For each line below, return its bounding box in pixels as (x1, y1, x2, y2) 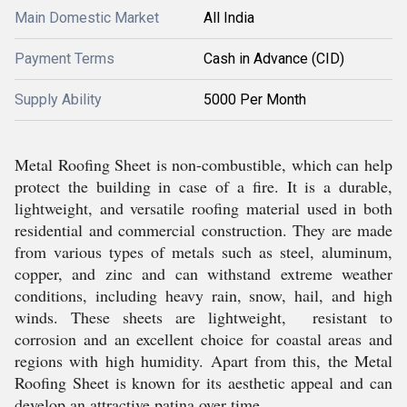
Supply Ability (15, 91, 102, 108)
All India (203, 9, 254, 26)
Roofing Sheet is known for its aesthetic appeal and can (15, 372, 392, 393)
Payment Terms (15, 50, 114, 67)
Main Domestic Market (15, 9, 159, 26)
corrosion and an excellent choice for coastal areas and (15, 328, 392, 350)
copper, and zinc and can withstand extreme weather (15, 263, 392, 284)
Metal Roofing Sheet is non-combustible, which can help (15, 154, 392, 175)
